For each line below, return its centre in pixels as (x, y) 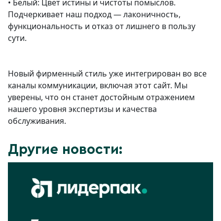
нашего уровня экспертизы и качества (82, 109)
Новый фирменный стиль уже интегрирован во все (107, 74)
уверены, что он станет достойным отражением (101, 97)
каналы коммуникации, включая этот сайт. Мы (98, 85)
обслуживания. (37, 121)
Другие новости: (65, 150)
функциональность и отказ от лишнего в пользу (102, 26)
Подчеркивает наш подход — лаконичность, (94, 14)
